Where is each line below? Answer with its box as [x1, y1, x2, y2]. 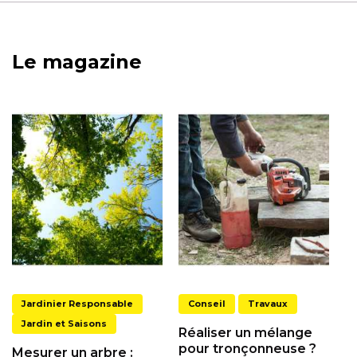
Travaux [248, 298, 288, 310]
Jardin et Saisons [22, 318, 107, 330]
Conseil [188, 298, 226, 310]
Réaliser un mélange [178, 325, 312, 341]
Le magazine [12, 50, 142, 74]
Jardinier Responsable [22, 298, 133, 310]
